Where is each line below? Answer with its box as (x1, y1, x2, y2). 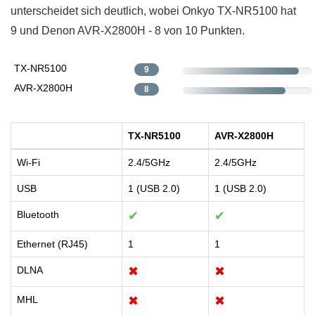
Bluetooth (17, 209, 59, 221)
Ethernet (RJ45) (17, 238, 88, 250)
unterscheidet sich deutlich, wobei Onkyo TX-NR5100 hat (11, 5, 296, 18)
